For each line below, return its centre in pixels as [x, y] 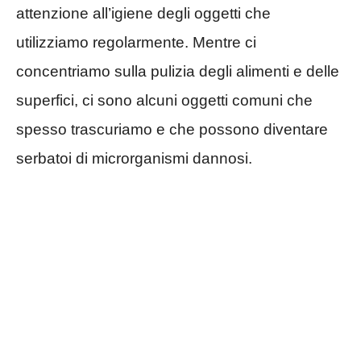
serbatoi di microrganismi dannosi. [134, 158]
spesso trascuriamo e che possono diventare [172, 129]
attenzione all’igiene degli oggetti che [143, 13]
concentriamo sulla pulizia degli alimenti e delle [178, 71]
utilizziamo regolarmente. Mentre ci [136, 42]
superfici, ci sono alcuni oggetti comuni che [164, 100]
